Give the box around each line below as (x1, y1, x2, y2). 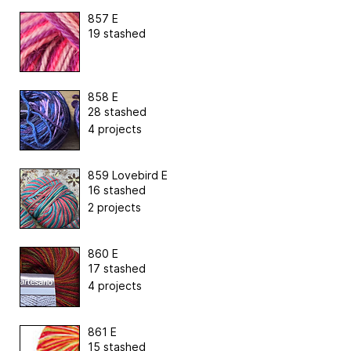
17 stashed (88, 261, 146, 275)
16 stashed (88, 183, 146, 197)
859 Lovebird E (88, 168, 168, 182)
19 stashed (88, 26, 146, 40)
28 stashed (88, 104, 147, 118)
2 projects (88, 200, 141, 214)
